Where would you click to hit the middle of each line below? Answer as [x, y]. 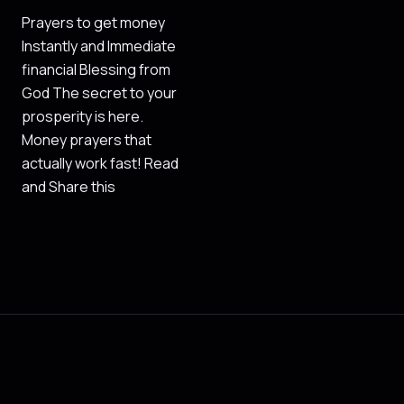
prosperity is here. [83, 117]
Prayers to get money [93, 23]
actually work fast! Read [100, 164]
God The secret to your [99, 93]
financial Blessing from [96, 70]
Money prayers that [87, 140]
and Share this [69, 187]
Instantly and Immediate [99, 46]
